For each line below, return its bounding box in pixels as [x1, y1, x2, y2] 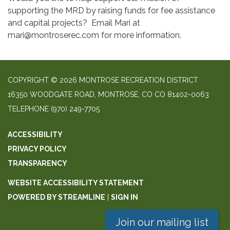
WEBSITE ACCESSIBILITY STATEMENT [8, 179, 144, 187]
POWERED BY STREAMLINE [8, 193, 105, 202]
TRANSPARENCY [8, 159, 67, 168]
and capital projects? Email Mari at [8, 18, 140, 28]
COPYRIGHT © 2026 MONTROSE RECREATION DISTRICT [8, 76, 198, 85]
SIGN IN [111, 193, 138, 202]
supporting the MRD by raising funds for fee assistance [8, 6, 215, 16]
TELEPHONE [8, 105, 49, 113]
